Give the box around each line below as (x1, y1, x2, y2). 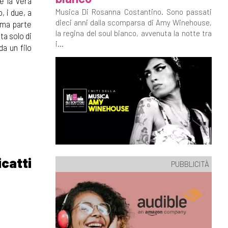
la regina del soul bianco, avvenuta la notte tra (55, 28, 212, 38)
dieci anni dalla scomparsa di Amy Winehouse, (55, 18, 212, 27)
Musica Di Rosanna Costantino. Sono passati (55, 7, 212, 16)
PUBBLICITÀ (171, 159, 209, 168)
